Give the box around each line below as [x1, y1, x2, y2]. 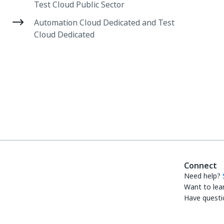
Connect [184, 159, 217, 171]
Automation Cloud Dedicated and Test [34, 16, 174, 28]
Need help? [184, 170, 220, 181]
